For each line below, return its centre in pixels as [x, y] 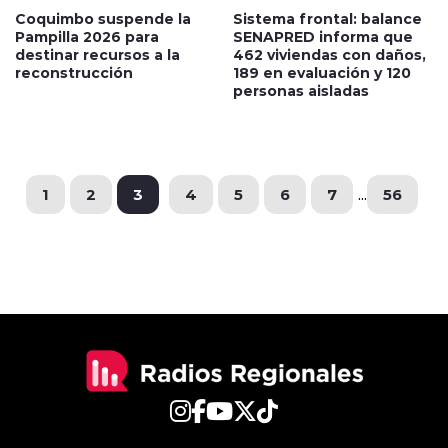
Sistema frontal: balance [327, 18]
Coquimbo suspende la [103, 18]
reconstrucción [74, 72]
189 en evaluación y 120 [322, 72]
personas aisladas [301, 90]
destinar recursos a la [97, 54]
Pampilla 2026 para [87, 36]
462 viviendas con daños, [329, 54]
